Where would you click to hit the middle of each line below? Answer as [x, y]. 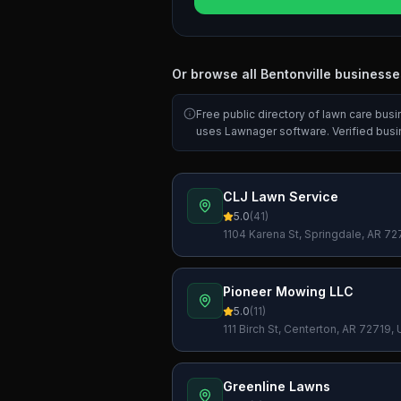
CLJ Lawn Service [281, 196]
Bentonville [296, 74]
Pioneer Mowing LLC [288, 291]
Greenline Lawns [277, 386]
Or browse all [216, 74]
